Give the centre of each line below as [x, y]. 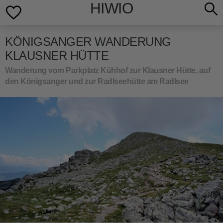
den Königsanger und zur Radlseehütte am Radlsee [97, 81]
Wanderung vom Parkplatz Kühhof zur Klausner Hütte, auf [108, 70]
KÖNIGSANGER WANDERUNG [88, 42]
